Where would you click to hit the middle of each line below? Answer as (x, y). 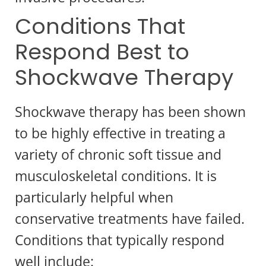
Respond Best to (102, 52)
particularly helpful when (94, 197)
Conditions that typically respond (120, 240)
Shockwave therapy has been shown (130, 111)
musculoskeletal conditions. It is (116, 175)
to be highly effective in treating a (120, 133)
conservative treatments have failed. (130, 218)
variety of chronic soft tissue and (118, 154)
